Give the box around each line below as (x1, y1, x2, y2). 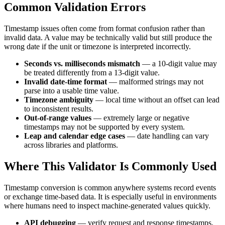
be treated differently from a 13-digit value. (24, 68, 160, 77)
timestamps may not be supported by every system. (24, 122, 185, 131)
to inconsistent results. (24, 104, 93, 113)
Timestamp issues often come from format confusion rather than (4, 24, 205, 33)
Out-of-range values (24, 113, 91, 122)
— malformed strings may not (107, 77, 203, 86)
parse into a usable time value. (24, 86, 119, 95)
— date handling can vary (125, 131, 209, 140)
